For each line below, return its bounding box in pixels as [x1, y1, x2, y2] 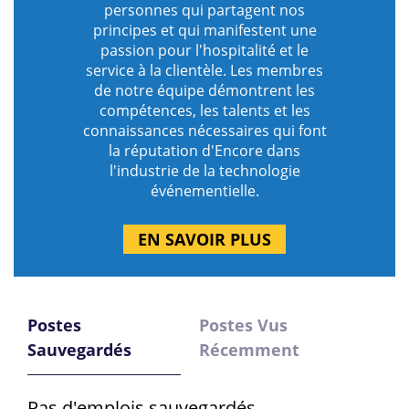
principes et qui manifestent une [92, 19, 317, 40]
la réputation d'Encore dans [109, 140, 300, 161]
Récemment [198, 338, 299, 361]
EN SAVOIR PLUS [138, 227, 271, 250]
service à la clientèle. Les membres [86, 59, 323, 80]
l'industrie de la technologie [109, 160, 300, 181]
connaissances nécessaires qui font [82, 120, 327, 141]
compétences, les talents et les [99, 100, 310, 121]
